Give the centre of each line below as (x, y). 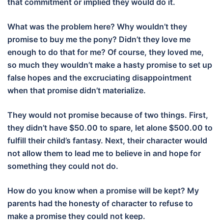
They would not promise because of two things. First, (108, 115)
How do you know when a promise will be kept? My (103, 191)
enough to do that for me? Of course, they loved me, (106, 52)
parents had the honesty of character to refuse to (100, 204)
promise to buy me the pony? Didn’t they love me (99, 40)
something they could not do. (67, 166)
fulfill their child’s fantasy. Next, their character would (107, 141)
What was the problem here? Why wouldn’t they (97, 27)
